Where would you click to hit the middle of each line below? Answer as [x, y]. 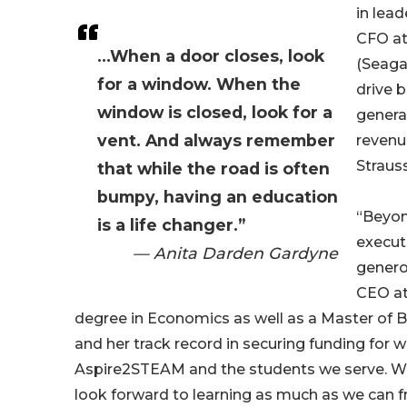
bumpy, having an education [218, 197]
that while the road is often [213, 169]
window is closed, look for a [215, 113]
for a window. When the [199, 84]
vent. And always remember [216, 141]
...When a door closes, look [211, 56]
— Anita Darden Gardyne [235, 253]
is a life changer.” [171, 225]
